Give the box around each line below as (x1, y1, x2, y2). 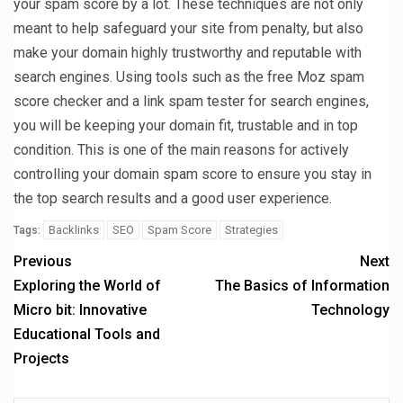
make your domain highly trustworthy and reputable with (13, 43, 362, 61)
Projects (13, 349, 69, 367)
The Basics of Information (215, 276, 390, 294)
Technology (311, 300, 390, 318)
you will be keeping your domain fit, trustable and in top (13, 116, 358, 134)
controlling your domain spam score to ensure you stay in (13, 165, 372, 183)
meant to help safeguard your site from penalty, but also (13, 19, 363, 37)
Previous (13, 252, 72, 270)
